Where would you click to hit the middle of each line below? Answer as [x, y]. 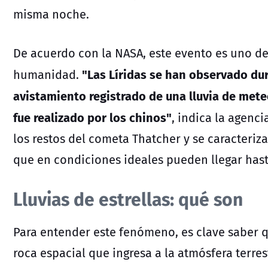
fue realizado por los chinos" [92, 117]
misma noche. [51, 14]
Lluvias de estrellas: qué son [130, 198]
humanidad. [48, 74]
